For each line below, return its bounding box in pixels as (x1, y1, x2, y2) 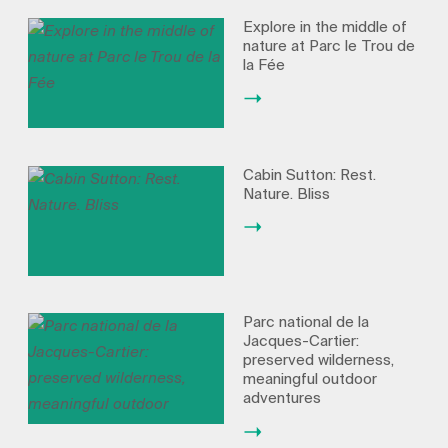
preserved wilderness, (242, 348, 394, 373)
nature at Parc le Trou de (242, 34, 415, 59)
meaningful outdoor (242, 367, 377, 392)
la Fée (242, 53, 285, 78)
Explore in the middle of (242, 15, 407, 40)
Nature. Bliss (242, 181, 330, 206)
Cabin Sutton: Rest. (242, 162, 376, 187)
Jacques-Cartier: (242, 329, 359, 354)
